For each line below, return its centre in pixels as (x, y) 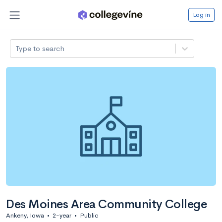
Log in (201, 14)
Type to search (40, 48)
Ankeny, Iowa (25, 215)
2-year (62, 215)
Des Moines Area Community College (107, 204)
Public (89, 215)
